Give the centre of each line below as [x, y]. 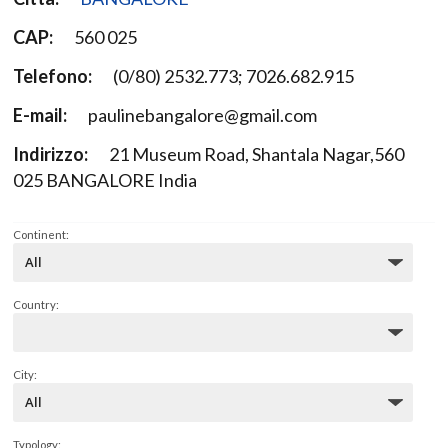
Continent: [41, 235]
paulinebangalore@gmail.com [204, 114]
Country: [36, 305]
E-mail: [40, 114]
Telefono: [52, 75]
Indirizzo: [50, 153]
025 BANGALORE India [105, 179]
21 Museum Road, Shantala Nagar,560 [256, 153]
